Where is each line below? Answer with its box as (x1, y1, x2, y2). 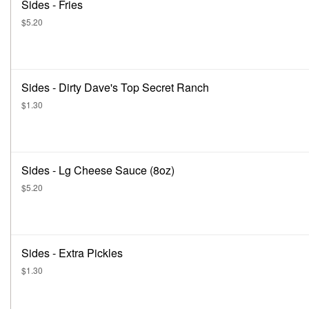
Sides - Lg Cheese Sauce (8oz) (21, 162, 175, 178)
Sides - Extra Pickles (21, 245, 123, 261)
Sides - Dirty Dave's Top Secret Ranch (21, 79, 209, 95)
